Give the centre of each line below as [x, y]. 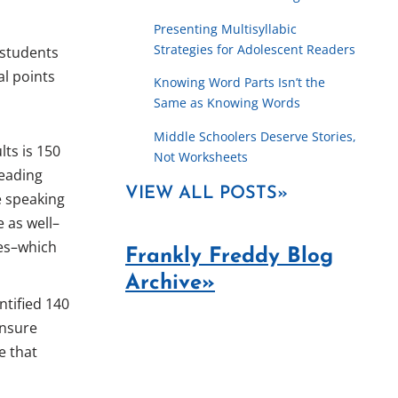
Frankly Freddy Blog [229, 256]
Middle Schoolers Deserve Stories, [255, 136]
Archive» [170, 283]
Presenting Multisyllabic [225, 28]
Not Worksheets [201, 156]
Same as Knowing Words [227, 103]
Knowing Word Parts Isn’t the [239, 83]
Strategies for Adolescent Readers [255, 49]
